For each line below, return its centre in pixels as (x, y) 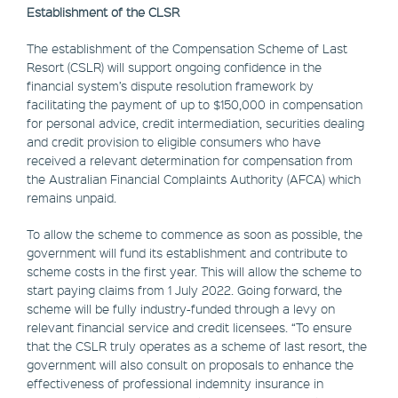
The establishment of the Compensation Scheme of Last (187, 48)
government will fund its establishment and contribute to (187, 253)
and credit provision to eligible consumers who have (174, 142)
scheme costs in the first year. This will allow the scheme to (194, 271)
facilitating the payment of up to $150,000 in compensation (195, 104)
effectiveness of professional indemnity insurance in (175, 383)
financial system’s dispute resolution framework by (170, 86)
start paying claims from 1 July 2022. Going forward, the (184, 290)
